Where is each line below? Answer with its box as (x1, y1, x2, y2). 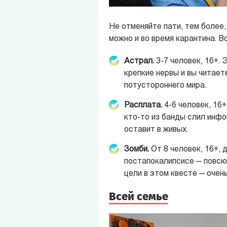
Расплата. (124, 101, 162, 110)
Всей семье (108, 190, 168, 204)
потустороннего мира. (124, 82, 206, 90)
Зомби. (124, 145, 151, 154)
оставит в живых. (124, 126, 188, 134)
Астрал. (124, 57, 156, 66)
